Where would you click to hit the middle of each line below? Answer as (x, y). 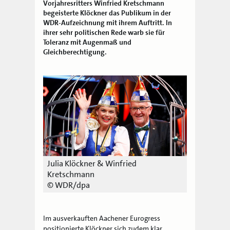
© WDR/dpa (69, 185)
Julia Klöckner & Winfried (92, 164)
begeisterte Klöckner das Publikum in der (107, 13)
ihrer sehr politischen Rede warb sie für (104, 32)
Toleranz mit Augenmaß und (88, 42)
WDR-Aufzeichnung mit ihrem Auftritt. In (108, 22)
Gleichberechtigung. (75, 52)
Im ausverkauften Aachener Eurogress (102, 218)
